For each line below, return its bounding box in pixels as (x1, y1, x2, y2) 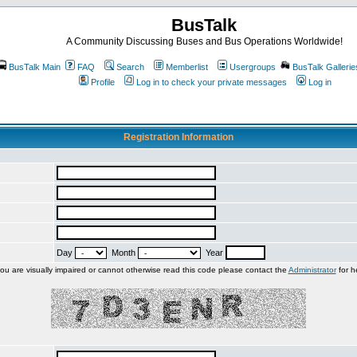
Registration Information (124, 131, 233, 143)
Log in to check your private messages (136, 77, 287, 87)
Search (116, 62, 144, 72)
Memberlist (165, 62, 208, 72)
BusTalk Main (8, 62, 61, 72)
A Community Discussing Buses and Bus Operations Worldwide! (65, 36, 343, 47)
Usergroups (229, 62, 276, 72)
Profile (91, 77, 115, 87)
